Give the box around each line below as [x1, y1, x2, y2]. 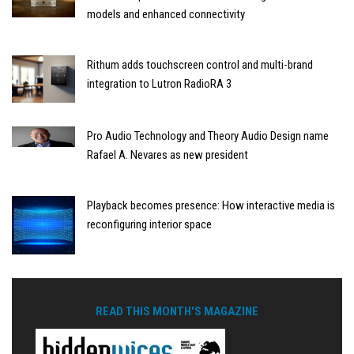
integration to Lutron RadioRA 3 [87, 76, 232, 91]
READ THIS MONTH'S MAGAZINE [96, 303, 258, 318]
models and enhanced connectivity [87, 6, 245, 21]
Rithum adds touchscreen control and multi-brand [87, 57, 313, 72]
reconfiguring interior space [87, 217, 212, 232]
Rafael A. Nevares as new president [87, 147, 248, 162]
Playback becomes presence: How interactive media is [87, 198, 335, 213]
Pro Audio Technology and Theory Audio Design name [87, 128, 329, 143]
